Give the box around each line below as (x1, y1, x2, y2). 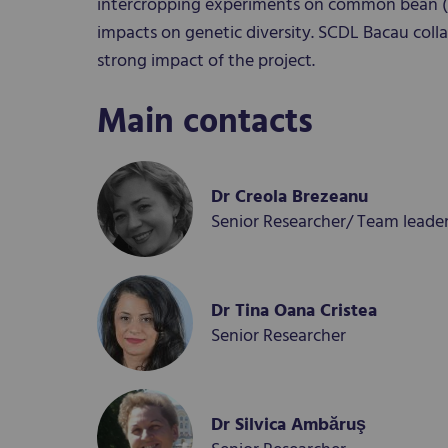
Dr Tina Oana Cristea (211, 296, 377, 326)
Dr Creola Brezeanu (211, 182, 368, 212)
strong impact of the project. (97, 46, 315, 76)
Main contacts (97, 94, 313, 150)
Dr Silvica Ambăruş (211, 410, 366, 440)
